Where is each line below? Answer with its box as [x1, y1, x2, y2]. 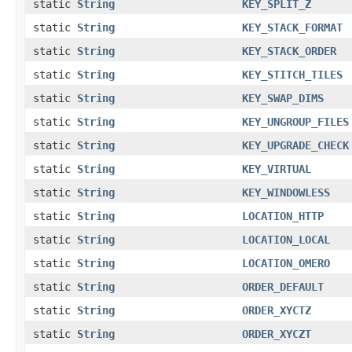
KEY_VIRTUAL [242, 162, 311, 175]
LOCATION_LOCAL [242, 233, 330, 246]
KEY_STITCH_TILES [242, 68, 343, 81]
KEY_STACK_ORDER [242, 44, 336, 57]
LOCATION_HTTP [242, 209, 324, 222]
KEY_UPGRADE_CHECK [242, 138, 349, 152]
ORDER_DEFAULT [242, 280, 324, 293]
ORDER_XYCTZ [242, 303, 311, 317]
